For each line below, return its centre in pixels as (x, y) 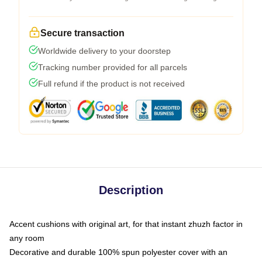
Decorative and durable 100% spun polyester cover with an (118, 252)
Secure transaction (82, 33)
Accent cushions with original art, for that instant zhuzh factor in (126, 224)
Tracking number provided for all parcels (113, 67)
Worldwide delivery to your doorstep (104, 51)
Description (131, 190)
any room (27, 238)
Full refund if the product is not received (111, 84)
